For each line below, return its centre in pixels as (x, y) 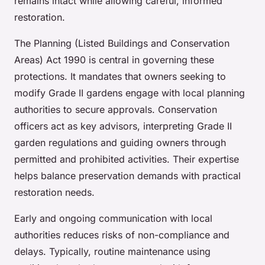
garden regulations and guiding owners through (120, 143)
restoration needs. (54, 193)
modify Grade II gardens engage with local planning (130, 93)
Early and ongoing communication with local (113, 219)
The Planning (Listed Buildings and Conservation (122, 43)
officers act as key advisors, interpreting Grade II (123, 126)
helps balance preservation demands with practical (127, 176)
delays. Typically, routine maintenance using (112, 252)
